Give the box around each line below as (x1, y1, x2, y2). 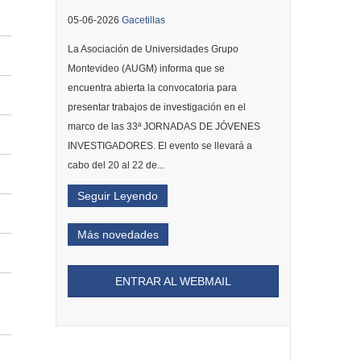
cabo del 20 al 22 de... (67, 160, 164, 171)
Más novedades (77, 228, 159, 241)
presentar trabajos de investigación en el (67, 102, 246, 113)
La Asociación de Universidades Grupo (67, 44, 239, 55)
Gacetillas (121, 15, 165, 26)
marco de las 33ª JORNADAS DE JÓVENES (67, 121, 260, 132)
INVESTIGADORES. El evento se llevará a (67, 140, 252, 151)
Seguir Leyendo (77, 189, 158, 202)
